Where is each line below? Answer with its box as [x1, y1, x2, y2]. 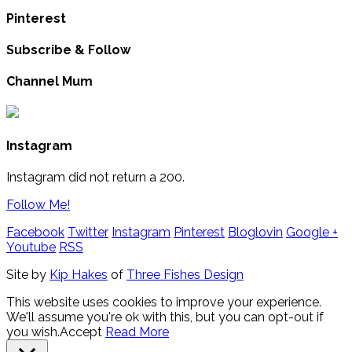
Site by [6, 266, 49, 282]
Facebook [6, 224, 64, 240]
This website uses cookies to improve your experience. [6, 294, 321, 310]
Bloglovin [228, 224, 283, 240]
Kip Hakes [49, 266, 108, 282]
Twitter [68, 224, 108, 240]
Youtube [6, 239, 56, 255]
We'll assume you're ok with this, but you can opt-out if [6, 309, 324, 324]
